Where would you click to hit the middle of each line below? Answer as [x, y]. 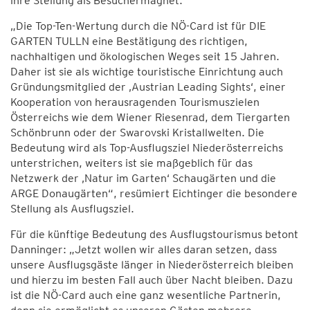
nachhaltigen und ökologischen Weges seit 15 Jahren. [145, 56]
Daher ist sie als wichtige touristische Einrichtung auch [147, 72]
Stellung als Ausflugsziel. [72, 209]
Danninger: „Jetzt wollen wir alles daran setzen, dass [144, 249]
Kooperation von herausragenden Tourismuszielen [135, 102]
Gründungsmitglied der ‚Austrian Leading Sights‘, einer [148, 87]
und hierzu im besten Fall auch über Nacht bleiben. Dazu [152, 280]
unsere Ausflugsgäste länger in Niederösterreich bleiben [152, 265]
